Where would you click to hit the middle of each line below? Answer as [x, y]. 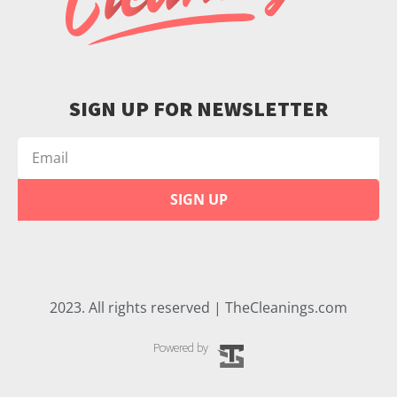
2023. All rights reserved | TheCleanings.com [198, 307]
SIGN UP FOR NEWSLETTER [198, 108]
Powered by [181, 347]
